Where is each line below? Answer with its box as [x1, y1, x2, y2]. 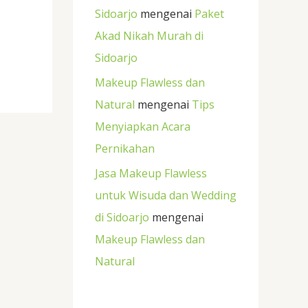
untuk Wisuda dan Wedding [95, 188, 236, 203]
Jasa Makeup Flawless [95, 166, 207, 181]
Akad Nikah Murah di [95, 28, 203, 44]
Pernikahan [95, 141, 155, 157]
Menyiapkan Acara [95, 119, 190, 135]
